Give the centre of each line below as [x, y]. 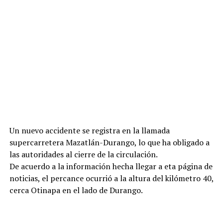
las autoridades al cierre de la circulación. [83, 154]
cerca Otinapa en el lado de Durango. [76, 190]
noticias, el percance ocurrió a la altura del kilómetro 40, [111, 178]
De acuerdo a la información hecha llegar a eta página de [111, 166]
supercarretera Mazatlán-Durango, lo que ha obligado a [109, 142]
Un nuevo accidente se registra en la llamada [89, 130]
